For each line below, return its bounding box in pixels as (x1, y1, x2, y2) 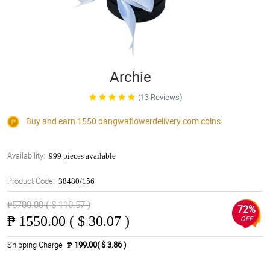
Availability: (7, 150, 45, 162)
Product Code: (7, 175, 55, 187)
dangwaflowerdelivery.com (98, 115, 199, 127)
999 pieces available (49, 151, 116, 161)
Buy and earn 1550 (24, 115, 98, 127)
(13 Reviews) (137, 92, 183, 102)
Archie (109, 67, 151, 86)
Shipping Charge (7, 239, 63, 251)
